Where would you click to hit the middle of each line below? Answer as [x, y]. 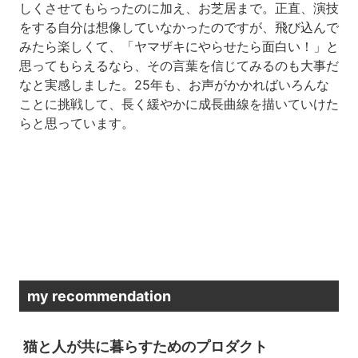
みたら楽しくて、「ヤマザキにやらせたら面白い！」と [179, 46]
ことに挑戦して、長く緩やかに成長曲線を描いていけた [179, 103]
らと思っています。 [76, 123]
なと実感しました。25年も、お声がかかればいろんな [174, 84]
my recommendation [99, 296]
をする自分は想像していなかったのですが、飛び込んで [179, 27]
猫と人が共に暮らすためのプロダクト [145, 346]
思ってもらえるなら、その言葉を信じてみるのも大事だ [179, 65]
